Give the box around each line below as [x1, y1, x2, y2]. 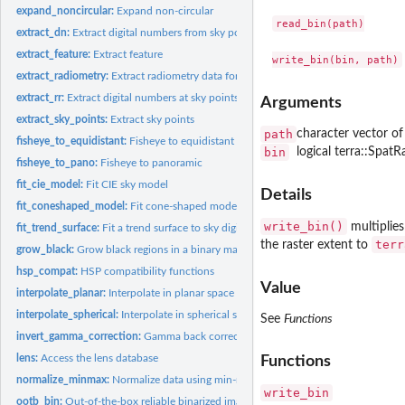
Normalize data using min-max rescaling [112, 373, 301, 385]
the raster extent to [260, 239, 372, 252]
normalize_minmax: [16, 373, 113, 385]
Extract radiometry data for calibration [111, 70, 293, 81]
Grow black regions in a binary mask [77, 243, 249, 255]
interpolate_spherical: [16, 308, 122, 320]
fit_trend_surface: [16, 221, 103, 233]
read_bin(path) [275, 17, 364, 31]
